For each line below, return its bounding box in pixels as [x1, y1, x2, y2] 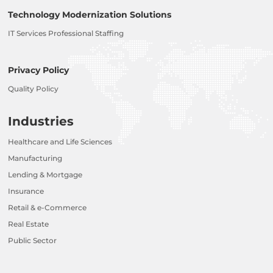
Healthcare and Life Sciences [8, 137, 113, 147]
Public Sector [8, 236, 57, 246]
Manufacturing [8, 154, 63, 163]
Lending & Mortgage [8, 170, 83, 180]
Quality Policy [8, 84, 59, 94]
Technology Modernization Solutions [8, 9, 172, 21]
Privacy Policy [8, 65, 69, 76]
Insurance [8, 186, 44, 196]
